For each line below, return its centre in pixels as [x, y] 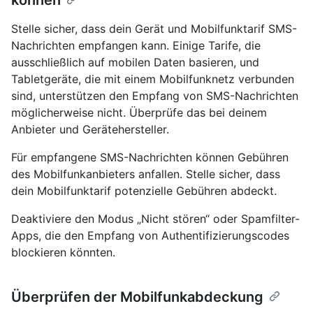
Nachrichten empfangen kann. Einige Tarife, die [136, 46]
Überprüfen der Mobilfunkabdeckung [137, 297]
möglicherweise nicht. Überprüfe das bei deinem [139, 113]
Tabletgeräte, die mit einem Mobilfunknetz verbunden [153, 79]
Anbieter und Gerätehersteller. [90, 130]
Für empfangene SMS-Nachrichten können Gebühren [150, 158]
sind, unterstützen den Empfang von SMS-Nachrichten [155, 96]
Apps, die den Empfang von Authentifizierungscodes [150, 236]
